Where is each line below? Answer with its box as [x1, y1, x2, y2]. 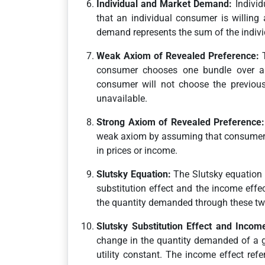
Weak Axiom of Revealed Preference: [96, 50, 259, 62]
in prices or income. [96, 145, 177, 156]
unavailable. [96, 93, 147, 104]
